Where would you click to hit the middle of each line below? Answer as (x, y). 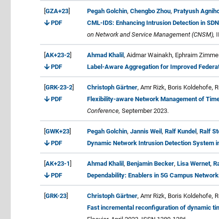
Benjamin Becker (150, 163)
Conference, (104, 110)
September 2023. (144, 110)
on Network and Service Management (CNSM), (151, 34)
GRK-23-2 (59, 87)
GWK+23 (57, 131)
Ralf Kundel (181, 131)
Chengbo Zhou (150, 11)
